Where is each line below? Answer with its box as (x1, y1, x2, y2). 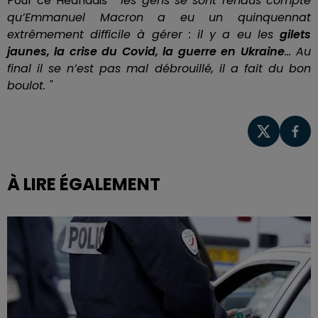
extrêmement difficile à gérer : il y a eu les (7, 26, 280, 43)
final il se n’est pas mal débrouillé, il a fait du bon (7, 60, 311, 77)
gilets (280, 26, 311, 43)
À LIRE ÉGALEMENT (7, 172, 160, 197)
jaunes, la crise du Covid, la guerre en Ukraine (7, 43, 285, 60)
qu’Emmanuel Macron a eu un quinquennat (7, 9, 311, 26)
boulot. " (7, 77, 53, 94)
